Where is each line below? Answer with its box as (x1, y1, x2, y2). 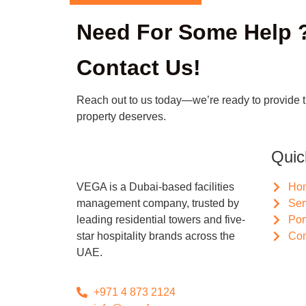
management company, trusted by (76, 197, 239, 209)
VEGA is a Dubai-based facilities (76, 180, 234, 193)
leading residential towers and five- (76, 213, 245, 225)
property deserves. (76, 111, 166, 123)
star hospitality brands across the (76, 229, 235, 242)
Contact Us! (76, 55, 201, 81)
